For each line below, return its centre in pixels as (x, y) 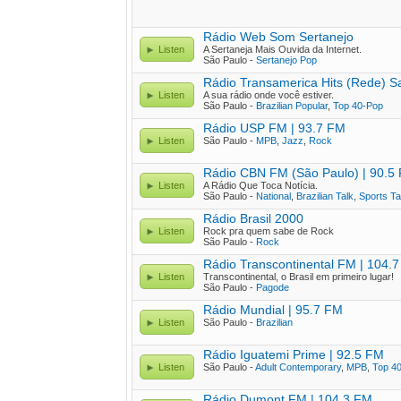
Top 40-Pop (358, 106)
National (273, 196)
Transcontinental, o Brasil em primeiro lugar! (299, 277)
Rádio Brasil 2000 (253, 218)
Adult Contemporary (298, 367)
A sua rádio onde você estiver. (269, 95)
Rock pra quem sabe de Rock (269, 231)
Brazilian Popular (292, 106)
